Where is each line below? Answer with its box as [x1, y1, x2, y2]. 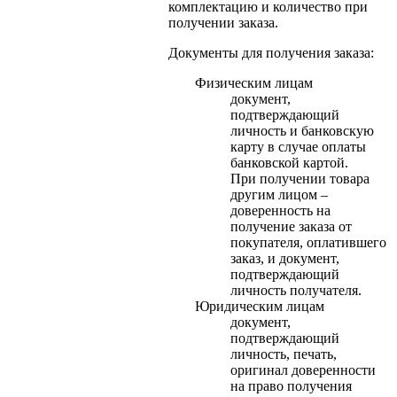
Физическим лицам [195, 75, 313, 91]
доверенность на [230, 203, 331, 219]
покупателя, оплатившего [230, 235, 386, 251]
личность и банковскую [230, 123, 374, 139]
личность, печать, [230, 346, 337, 362]
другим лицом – [230, 187, 328, 203]
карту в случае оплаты [230, 139, 366, 155]
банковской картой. [230, 155, 348, 171]
